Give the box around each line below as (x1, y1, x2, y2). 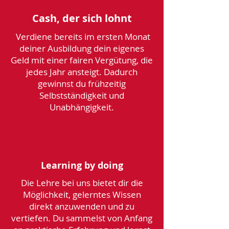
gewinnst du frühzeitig (38, 78, 126, 89)
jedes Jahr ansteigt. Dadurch (26, 66, 138, 78)
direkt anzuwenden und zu (29, 200, 134, 212)
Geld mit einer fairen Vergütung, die (11, 54, 153, 66)
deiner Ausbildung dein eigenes (19, 42, 144, 54)
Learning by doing (40, 159, 123, 172)
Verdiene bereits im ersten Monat (13, 31, 150, 42)
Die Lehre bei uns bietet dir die (20, 177, 143, 189)
